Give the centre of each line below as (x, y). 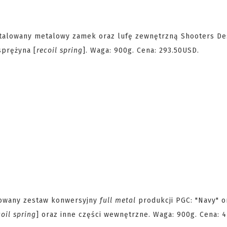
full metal (118, 200)
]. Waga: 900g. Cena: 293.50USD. (141, 50)
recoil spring (60, 50)
